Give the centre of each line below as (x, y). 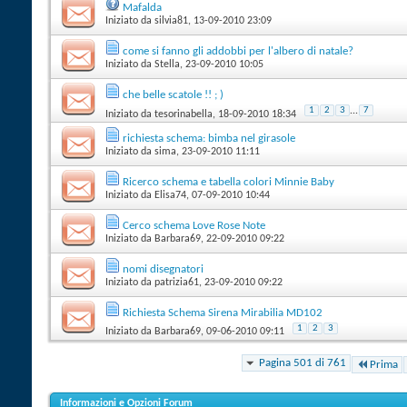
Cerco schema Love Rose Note (194, 225)
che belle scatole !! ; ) (173, 94)
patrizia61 (177, 282)
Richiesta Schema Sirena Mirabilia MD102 (223, 313)
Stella (167, 64)
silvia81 (171, 20)
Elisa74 (170, 195)
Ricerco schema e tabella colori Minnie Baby (228, 182)
